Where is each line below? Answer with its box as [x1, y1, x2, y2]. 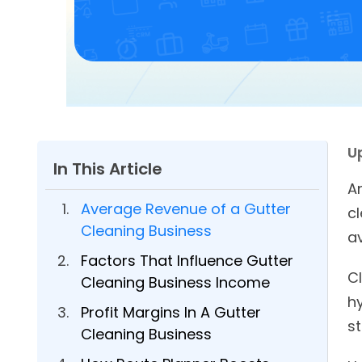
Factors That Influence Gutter [81, 250, 293, 271]
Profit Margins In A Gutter [81, 302, 261, 322]
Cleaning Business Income [81, 272, 270, 293]
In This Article [53, 158, 162, 180]
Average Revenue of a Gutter [81, 199, 291, 219]
